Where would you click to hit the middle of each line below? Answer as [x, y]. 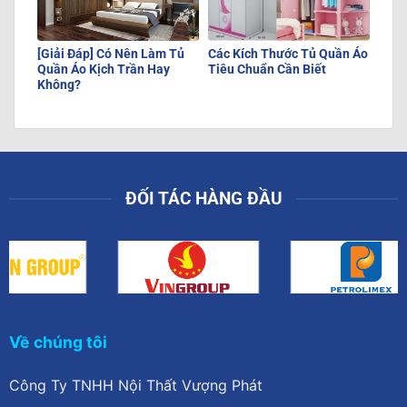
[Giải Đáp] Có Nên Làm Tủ [111, 54]
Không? [59, 85]
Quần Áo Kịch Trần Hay [104, 69]
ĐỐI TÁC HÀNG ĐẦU [203, 198]
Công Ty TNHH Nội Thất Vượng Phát [135, 386]
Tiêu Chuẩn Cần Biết [267, 69]
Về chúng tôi [58, 342]
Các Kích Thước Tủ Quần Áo [288, 54]
